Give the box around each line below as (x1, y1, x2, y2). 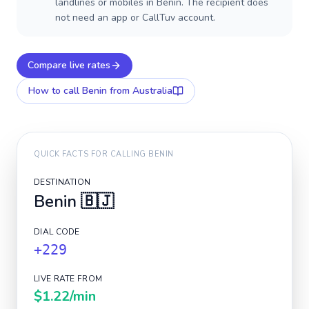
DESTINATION (34, 177, 91, 188)
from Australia (107, 84, 172, 97)
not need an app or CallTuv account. (55, 11, 215, 24)
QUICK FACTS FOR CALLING (34, 149, 149, 159)
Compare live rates (28, 59, 110, 72)
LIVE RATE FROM (34, 273, 103, 284)
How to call (28, 84, 82, 97)
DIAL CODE (34, 226, 80, 237)
